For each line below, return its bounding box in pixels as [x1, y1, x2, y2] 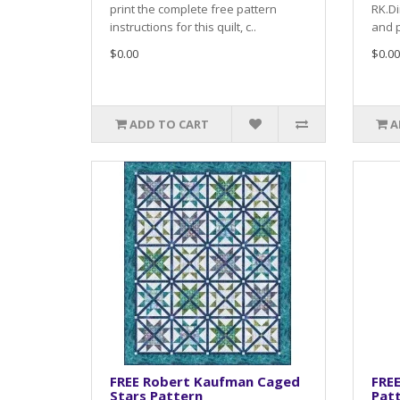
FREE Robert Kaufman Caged [110, 371, 300, 390]
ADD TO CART [129, 115, 209, 132]
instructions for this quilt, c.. [110, 18, 256, 35]
